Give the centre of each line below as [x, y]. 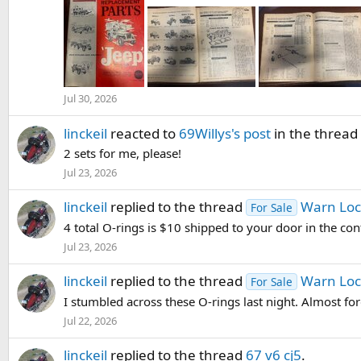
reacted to [143, 133]
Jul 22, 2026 [90, 320]
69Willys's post [225, 133]
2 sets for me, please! [122, 154]
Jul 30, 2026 [90, 99]
